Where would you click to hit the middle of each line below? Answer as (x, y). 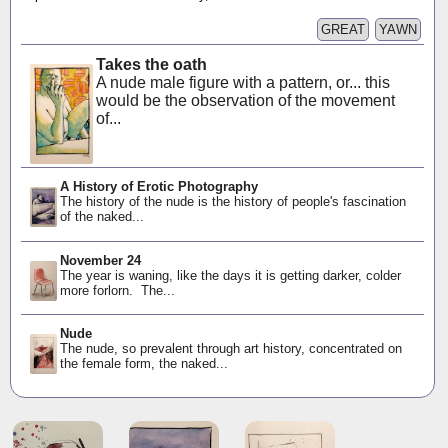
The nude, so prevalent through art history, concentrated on (230, 349)
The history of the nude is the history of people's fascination (232, 202)
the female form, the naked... (143, 364)
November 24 (100, 260)
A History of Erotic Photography (158, 187)
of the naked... (101, 217)
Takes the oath (151, 65)
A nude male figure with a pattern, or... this (242, 83)
